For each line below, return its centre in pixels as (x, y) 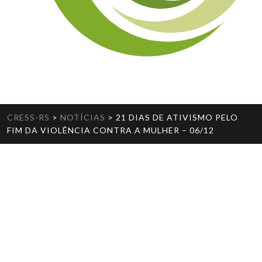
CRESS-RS (28, 118)
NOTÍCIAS (83, 118)
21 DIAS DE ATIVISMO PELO (177, 118)
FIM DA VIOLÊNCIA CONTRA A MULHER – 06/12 (111, 130)
